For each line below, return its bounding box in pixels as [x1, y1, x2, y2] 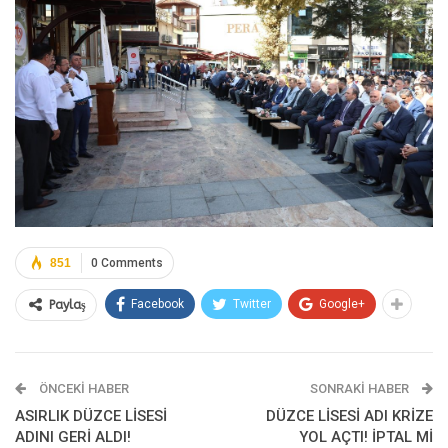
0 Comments [91, 255, 163, 270]
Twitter [233, 296, 271, 311]
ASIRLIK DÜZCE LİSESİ [15, 406, 167, 425]
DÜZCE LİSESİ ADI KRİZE [266, 406, 433, 425]
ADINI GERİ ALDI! [15, 427, 131, 446]
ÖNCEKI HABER [36, 380, 129, 396]
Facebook [131, 296, 184, 311]
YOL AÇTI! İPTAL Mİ [299, 427, 433, 446]
